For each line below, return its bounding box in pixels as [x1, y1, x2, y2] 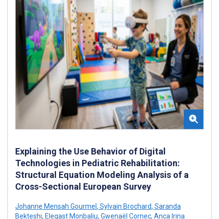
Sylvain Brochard [98, 202, 152, 211]
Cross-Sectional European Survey [15, 181, 151, 192]
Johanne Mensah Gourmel [15, 202, 97, 211]
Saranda [153, 202, 181, 211]
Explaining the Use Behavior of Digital [15, 146, 166, 157]
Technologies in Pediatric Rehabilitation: [15, 158, 180, 169]
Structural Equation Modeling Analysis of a [15, 170, 189, 180]
